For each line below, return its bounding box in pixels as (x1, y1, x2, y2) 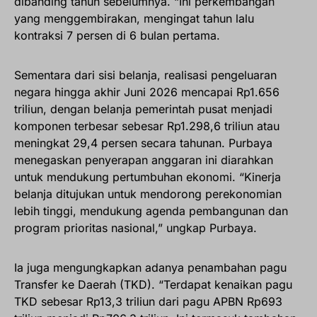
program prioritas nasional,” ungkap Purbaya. (14, 221, 257, 236)
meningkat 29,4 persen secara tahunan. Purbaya (14, 136, 272, 151)
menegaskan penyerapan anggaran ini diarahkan (14, 153, 273, 168)
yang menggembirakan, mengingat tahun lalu (14, 11, 254, 26)
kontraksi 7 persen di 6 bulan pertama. (14, 28, 220, 43)
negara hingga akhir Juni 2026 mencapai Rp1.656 (14, 85, 279, 100)
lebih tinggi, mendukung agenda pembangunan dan (14, 204, 288, 219)
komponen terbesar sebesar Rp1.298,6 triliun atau (14, 119, 279, 134)
